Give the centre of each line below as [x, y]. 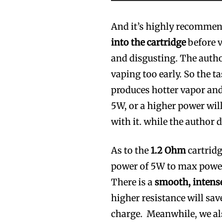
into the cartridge [149, 42]
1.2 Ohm [168, 150]
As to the [131, 150]
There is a [133, 182]
